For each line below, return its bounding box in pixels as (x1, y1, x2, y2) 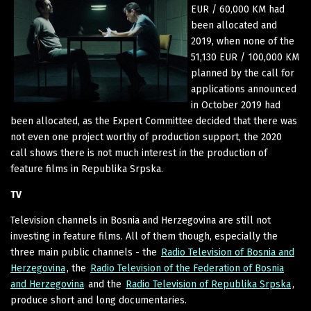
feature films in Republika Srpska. (10, 162, 163, 175)
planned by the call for (191, 67, 294, 79)
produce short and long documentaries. (10, 294, 187, 306)
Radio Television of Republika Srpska (126, 278, 291, 290)
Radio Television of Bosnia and (161, 246, 294, 258)
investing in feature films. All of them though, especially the (10, 230, 278, 242)
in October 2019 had (191, 99, 280, 111)
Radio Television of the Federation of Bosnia (90, 262, 284, 274)
